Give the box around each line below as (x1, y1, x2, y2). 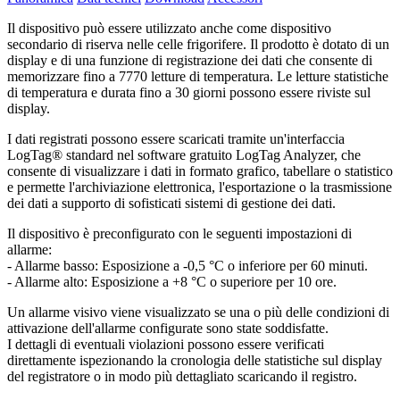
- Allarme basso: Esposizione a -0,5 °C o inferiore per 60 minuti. (7, 258, 368, 274)
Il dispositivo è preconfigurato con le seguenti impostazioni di (7, 226, 352, 242)
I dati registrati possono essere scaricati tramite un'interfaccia (7, 131, 345, 147)
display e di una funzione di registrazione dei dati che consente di (7, 53, 372, 69)
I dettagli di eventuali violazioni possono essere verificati (7, 337, 324, 353)
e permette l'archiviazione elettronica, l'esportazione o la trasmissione (7, 179, 392, 196)
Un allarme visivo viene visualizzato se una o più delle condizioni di (7, 304, 389, 321)
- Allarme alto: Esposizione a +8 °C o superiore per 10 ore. (7, 274, 337, 290)
